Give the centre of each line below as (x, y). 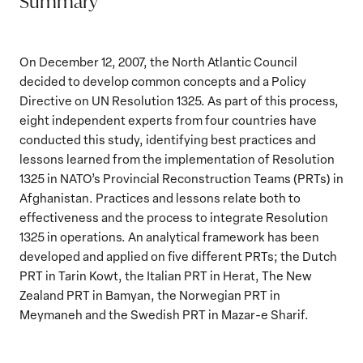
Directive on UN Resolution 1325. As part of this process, (179, 100)
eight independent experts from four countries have (168, 120)
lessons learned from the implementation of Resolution (177, 159)
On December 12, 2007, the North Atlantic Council (158, 62)
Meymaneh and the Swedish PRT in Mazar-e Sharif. (164, 314)
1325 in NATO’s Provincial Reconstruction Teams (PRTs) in (181, 178)
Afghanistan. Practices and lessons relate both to (160, 198)
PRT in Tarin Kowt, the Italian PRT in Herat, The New (166, 275)
